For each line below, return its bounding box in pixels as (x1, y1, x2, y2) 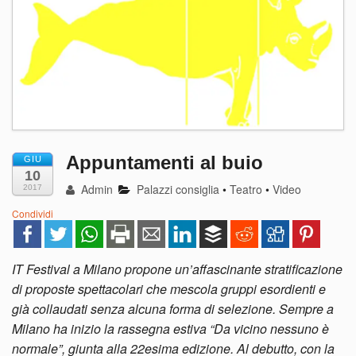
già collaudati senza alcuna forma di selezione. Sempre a (12, 300, 334, 319)
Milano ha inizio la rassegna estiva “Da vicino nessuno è (12, 319, 329, 339)
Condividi (12, 207, 53, 221)
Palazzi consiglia (137, 181, 220, 198)
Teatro (230, 181, 263, 198)
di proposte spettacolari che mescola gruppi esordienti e (12, 280, 326, 299)
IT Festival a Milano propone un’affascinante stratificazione (12, 260, 342, 279)
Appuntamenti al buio (66, 152, 263, 174)
